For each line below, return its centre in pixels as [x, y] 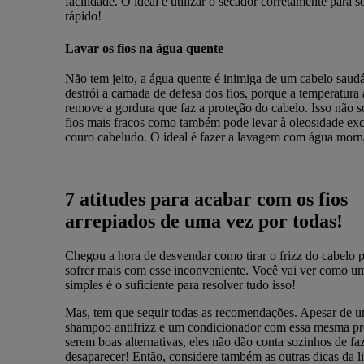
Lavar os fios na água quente [144, 48]
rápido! [83, 15]
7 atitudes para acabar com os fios [206, 199]
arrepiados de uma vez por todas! [206, 221]
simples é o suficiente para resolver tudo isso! [180, 285]
